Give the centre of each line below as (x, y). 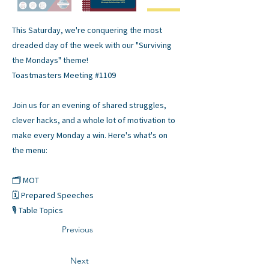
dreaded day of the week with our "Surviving (92, 45)
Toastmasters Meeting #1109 (64, 75)
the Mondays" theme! (50, 60)
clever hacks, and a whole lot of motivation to (94, 120)
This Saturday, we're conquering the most (87, 30)
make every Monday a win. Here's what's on (90, 135)
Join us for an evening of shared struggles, (89, 105)
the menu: (30, 150)
